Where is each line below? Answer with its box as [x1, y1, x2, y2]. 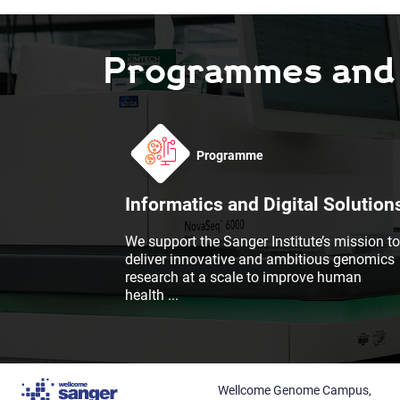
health [124, 287, 168, 304]
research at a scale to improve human [124, 269, 362, 287]
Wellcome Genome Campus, [217, 383, 371, 398]
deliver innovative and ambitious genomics [124, 251, 395, 269]
